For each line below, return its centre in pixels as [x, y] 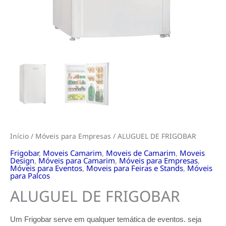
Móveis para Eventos [46, 168]
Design [22, 160]
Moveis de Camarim [141, 153]
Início [19, 136]
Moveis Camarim [72, 153]
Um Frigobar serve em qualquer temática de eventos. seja [106, 219]
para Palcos [30, 175]
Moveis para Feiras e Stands [135, 168]
